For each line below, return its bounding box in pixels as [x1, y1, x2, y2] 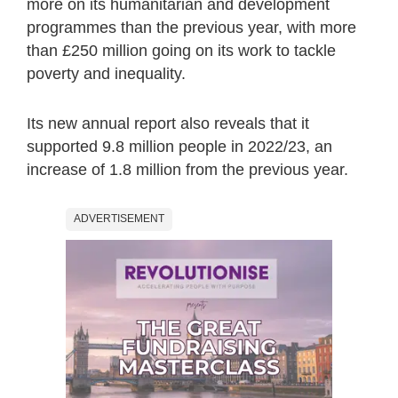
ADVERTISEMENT [74, 212, 164, 226]
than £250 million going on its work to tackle [27, 42, 336, 60]
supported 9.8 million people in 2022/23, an [27, 138, 332, 156]
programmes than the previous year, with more [27, 19, 356, 37]
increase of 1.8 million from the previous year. [27, 161, 348, 179]
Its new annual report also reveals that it [27, 115, 309, 133]
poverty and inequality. [27, 65, 186, 84]
